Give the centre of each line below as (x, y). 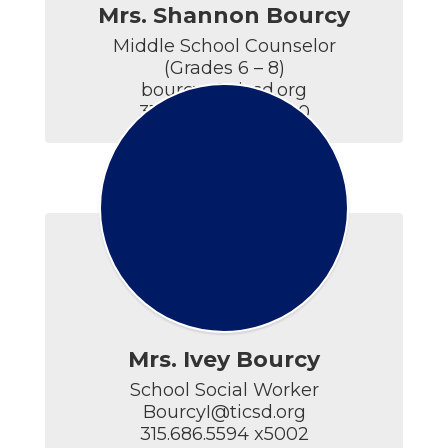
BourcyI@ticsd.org (224, 412)
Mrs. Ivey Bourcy (224, 359)
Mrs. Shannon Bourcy (224, 15)
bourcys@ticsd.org (224, 90)
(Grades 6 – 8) (224, 68)
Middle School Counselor (224, 46)
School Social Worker (224, 390)
